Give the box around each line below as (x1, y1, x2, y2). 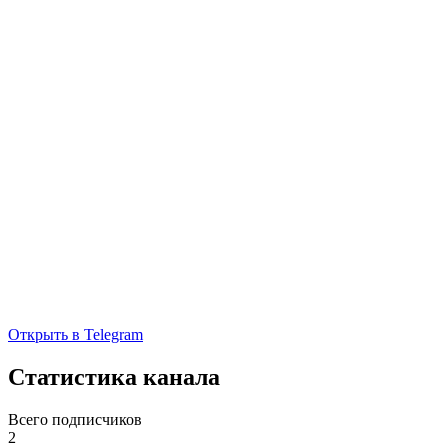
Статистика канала (8, 363, 220, 390)
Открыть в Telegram (8, 325, 143, 343)
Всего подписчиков (8, 410, 142, 428)
